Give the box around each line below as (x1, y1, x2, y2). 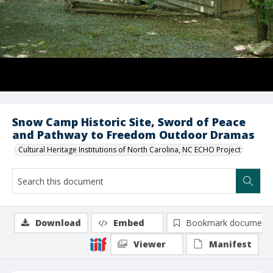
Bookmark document (186, 217, 270, 229)
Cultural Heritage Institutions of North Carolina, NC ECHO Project (18, 144, 241, 155)
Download (35, 217, 81, 229)
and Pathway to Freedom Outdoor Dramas (12, 127, 255, 142)
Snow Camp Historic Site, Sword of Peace (12, 115, 246, 129)
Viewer (133, 238, 166, 250)
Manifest (209, 238, 252, 250)
